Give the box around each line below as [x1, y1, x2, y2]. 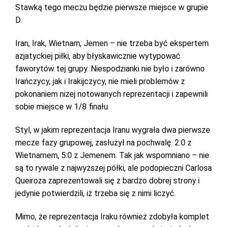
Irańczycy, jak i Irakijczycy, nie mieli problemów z [15, 77, 185, 86]
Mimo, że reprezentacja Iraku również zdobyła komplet [15, 212, 209, 221]
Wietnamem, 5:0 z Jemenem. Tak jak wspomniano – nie [15, 150, 209, 160]
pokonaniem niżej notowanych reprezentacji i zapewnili [15, 89, 208, 99]
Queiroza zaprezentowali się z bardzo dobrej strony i [15, 176, 200, 185]
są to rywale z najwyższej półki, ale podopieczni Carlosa [15, 163, 212, 173]
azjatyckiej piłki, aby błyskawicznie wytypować [15, 51, 180, 61]
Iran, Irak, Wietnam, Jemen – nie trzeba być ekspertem [15, 39, 209, 48]
